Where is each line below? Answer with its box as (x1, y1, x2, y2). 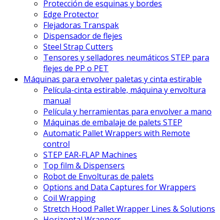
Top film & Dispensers (43, 160, 125, 171)
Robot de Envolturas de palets (43, 171, 154, 182)
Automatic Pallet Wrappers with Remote (43, 128, 190, 139)
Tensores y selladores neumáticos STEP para (43, 52, 209, 63)
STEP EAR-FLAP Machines (43, 149, 137, 161)
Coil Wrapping (43, 192, 96, 204)
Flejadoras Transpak (43, 20, 119, 31)
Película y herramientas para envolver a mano (43, 106, 212, 117)
